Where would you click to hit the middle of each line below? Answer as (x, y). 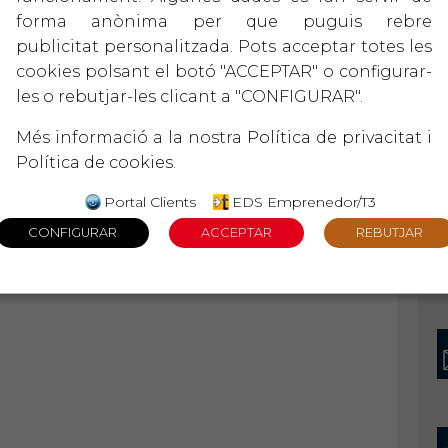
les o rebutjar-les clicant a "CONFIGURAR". (189, 96)
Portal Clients (150, 201)
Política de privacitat (334, 137)
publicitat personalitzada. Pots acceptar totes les (224, 46)
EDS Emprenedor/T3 (304, 201)
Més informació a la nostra (131, 137)
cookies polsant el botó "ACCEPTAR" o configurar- (224, 71)
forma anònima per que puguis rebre (224, 21)
